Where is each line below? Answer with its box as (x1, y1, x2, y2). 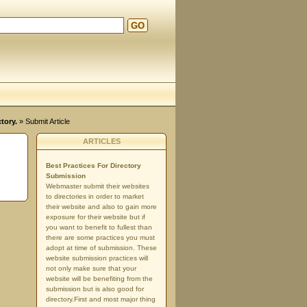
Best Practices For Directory (46, 162, 141, 169)
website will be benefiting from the (46, 275, 153, 282)
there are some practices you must (46, 234, 155, 241)
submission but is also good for (46, 285, 144, 293)
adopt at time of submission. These (46, 244, 157, 251)
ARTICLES (82, 137, 121, 145)
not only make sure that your (46, 265, 136, 272)
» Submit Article (17, 117, 70, 125)
